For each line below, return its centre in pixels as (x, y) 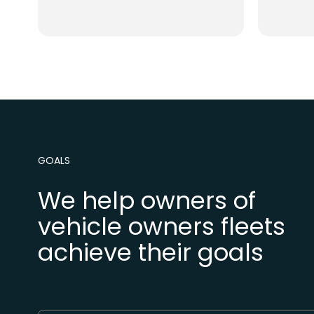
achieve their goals (150, 253)
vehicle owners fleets (161, 227)
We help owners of (146, 201)
